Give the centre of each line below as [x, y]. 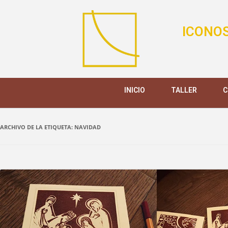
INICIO [134, 90]
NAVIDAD [88, 127]
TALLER [184, 90]
